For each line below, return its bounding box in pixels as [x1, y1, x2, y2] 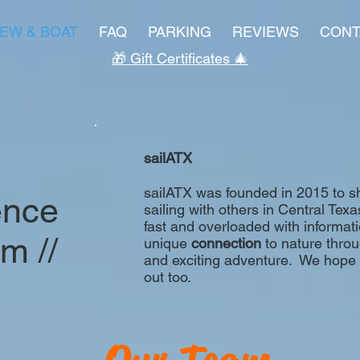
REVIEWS [231, 23, 299, 40]
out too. [144, 268, 202, 285]
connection [191, 235, 261, 252]
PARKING [147, 23, 211, 40]
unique [144, 235, 191, 252]
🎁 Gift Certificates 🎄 [112, 50, 248, 67]
